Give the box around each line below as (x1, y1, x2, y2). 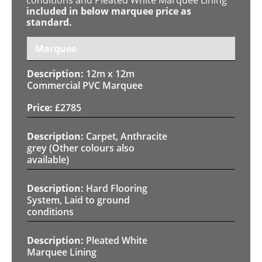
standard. (26, 15, 72, 29)
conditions (27, 205, 74, 218)
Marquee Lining (27, 245, 96, 258)
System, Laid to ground (27, 193, 130, 206)
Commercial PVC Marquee (27, 78, 143, 92)
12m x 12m (86, 67, 135, 80)
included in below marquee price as (26, 4, 191, 18)
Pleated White (86, 233, 147, 247)
